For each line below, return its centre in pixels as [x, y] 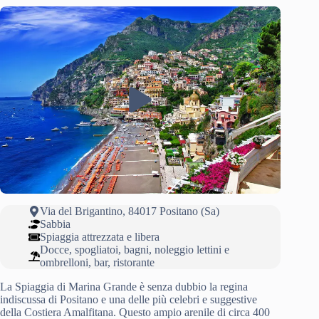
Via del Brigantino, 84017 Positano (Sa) [130, 211]
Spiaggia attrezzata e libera [100, 236]
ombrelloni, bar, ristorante [97, 262]
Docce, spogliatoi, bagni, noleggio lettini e [135, 249]
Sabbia [55, 224]
